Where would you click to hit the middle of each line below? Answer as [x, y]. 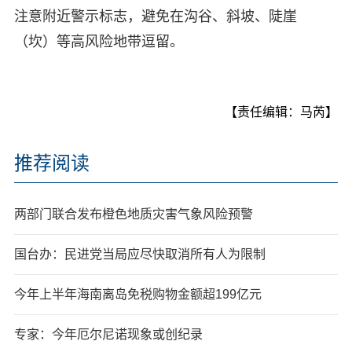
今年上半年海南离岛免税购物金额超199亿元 [137, 294]
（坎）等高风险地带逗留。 [99, 41]
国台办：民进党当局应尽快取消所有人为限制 [139, 254]
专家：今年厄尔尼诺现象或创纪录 [108, 334]
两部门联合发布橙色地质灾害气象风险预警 [133, 214]
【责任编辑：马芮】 [282, 112]
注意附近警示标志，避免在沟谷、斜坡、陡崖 [155, 16]
